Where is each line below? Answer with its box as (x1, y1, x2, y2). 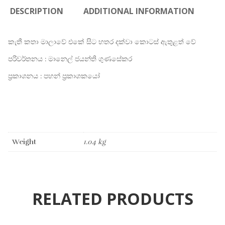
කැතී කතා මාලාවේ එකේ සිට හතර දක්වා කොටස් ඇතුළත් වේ (8, 38, 196, 46)
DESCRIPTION (10, 6, 63, 17)
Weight (12, 138, 36, 146)
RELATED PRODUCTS (32, 187, 193, 209)
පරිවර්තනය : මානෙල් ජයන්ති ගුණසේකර (8, 55, 132, 63)
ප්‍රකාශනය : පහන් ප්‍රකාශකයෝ (8, 72, 100, 80)
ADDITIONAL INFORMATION (83, 6, 194, 17)
